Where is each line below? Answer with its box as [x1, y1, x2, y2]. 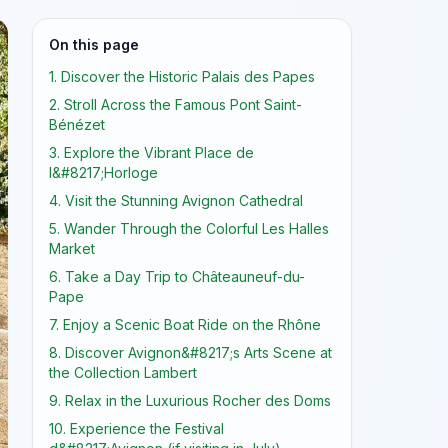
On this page [49, 36, 139, 53]
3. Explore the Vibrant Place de [49, 144, 254, 161]
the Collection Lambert [49, 364, 197, 381]
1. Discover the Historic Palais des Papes [49, 68, 315, 85]
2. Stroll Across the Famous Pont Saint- [49, 96, 302, 113]
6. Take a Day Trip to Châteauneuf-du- [49, 268, 305, 285]
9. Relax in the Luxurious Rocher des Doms [49, 392, 331, 409]
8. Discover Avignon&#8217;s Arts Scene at [49, 344, 332, 361]
